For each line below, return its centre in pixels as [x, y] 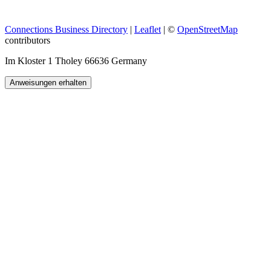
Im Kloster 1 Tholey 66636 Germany [76, 61]
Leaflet [148, 30]
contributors [28, 41]
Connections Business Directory [66, 30]
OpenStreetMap [207, 30]
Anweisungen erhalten [48, 83]
